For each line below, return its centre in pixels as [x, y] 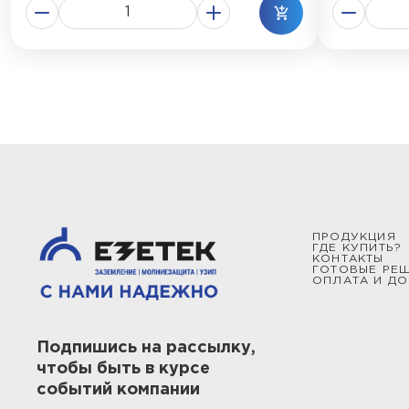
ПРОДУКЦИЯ [354, 237]
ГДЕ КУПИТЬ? [357, 248]
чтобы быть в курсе [123, 369]
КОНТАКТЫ [348, 259]
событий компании [118, 390]
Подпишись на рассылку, [146, 348]
